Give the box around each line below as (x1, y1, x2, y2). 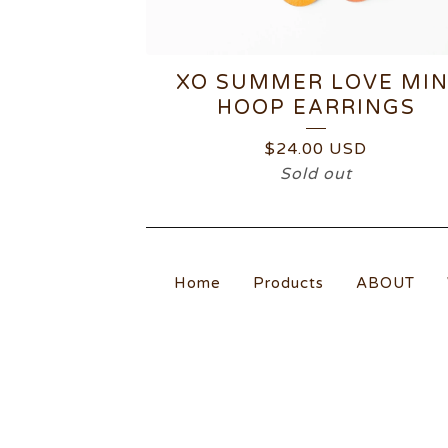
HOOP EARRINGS (216, 96, 416, 120)
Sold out (280, 164, 352, 184)
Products (253, 274, 324, 292)
